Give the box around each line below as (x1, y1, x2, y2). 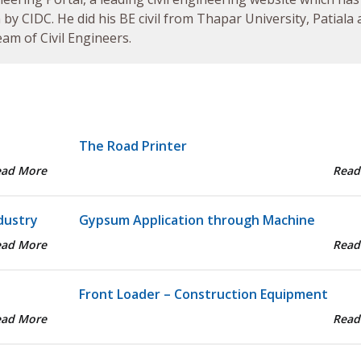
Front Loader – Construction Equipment (78, 285, 328, 304)
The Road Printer (78, 137, 187, 156)
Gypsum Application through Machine (78, 211, 315, 230)
